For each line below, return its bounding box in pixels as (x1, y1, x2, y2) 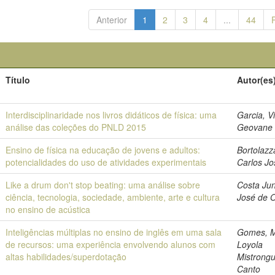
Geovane (237, 121, 273, 133)
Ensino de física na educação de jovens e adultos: (6, 144, 201, 156)
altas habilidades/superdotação (6, 250, 127, 263)
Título (6, 74, 31, 86)
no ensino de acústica (6, 203, 91, 215)
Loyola (237, 238, 263, 250)
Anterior (96, 14, 127, 26)
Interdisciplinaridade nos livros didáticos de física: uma (6, 109, 217, 121)
